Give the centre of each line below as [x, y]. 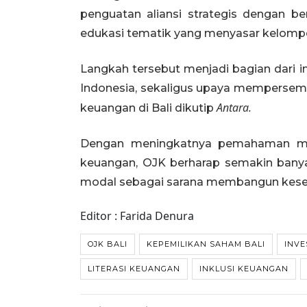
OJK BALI [108, 244]
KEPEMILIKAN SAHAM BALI [206, 244]
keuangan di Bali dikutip [148, 108]
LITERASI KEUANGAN [134, 269]
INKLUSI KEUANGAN [244, 269]
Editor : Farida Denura [137, 216]
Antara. [234, 108]
